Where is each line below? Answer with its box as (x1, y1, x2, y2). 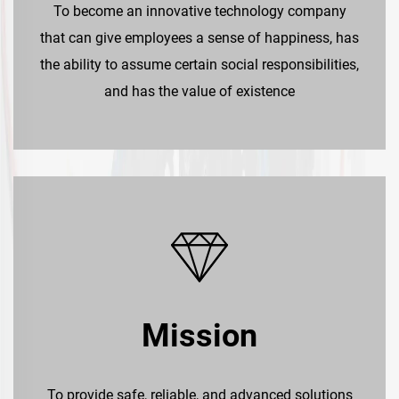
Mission (142, 316, 257, 354)
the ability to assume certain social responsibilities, (40, 55, 359, 73)
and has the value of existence (104, 82, 295, 100)
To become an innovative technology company (53, 2, 346, 20)
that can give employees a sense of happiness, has (40, 28, 359, 46)
